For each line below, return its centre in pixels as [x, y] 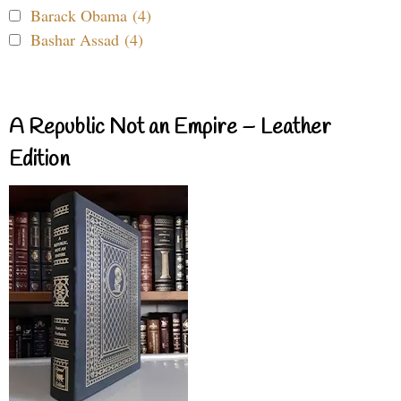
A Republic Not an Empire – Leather [170, 128]
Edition [39, 160]
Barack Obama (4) [91, 15]
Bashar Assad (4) [87, 39]
